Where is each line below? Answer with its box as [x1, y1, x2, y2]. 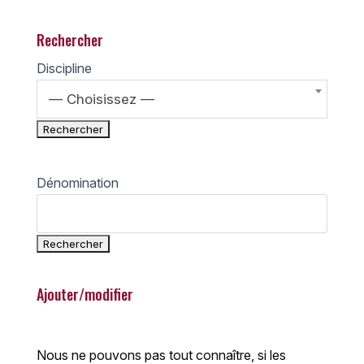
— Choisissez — [48, 90, 154, 107]
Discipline [36, 59, 92, 76]
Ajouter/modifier [36, 284, 133, 305]
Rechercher [36, 28, 103, 50]
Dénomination [36, 175, 119, 192]
